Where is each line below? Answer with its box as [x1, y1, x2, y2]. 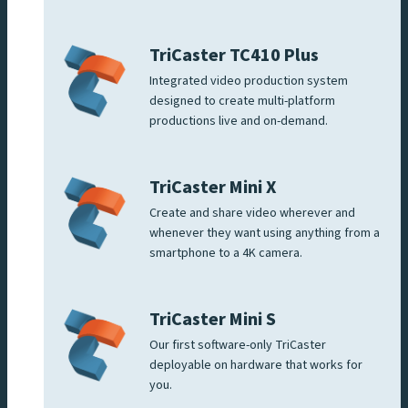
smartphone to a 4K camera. [149, 244, 305, 263]
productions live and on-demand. [149, 112, 331, 131]
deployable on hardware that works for [149, 356, 362, 375]
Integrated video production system [149, 72, 348, 91]
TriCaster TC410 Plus [149, 43, 319, 69]
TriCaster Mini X [149, 175, 276, 201]
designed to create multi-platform [149, 92, 335, 111]
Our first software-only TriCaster [149, 336, 326, 355]
